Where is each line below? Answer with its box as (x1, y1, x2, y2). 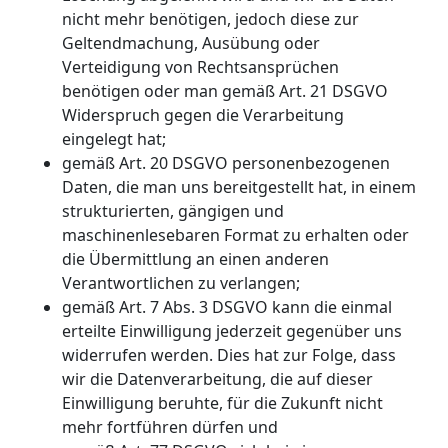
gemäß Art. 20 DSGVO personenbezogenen (62, 151, 390, 174)
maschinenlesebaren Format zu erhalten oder (62, 223, 409, 246)
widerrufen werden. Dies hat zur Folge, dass (62, 343, 396, 366)
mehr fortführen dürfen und (62, 415, 278, 438)
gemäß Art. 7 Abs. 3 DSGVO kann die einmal (62, 295, 392, 318)
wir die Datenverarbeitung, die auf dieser (62, 367, 373, 390)
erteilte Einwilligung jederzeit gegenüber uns (62, 319, 402, 342)
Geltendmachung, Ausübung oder (62, 31, 320, 54)
